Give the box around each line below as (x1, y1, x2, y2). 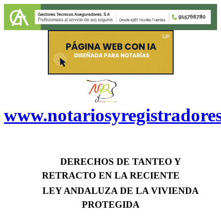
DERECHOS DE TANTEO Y (60, 156, 181, 167)
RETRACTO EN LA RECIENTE (41, 170, 180, 181)
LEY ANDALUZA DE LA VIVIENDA (42, 185, 199, 196)
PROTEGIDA (81, 199, 140, 210)
